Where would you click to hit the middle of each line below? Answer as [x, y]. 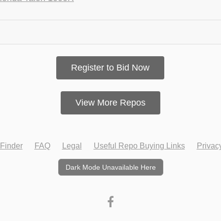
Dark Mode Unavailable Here [110, 167]
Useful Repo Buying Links [139, 146]
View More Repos [110, 103]
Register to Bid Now [110, 68]
